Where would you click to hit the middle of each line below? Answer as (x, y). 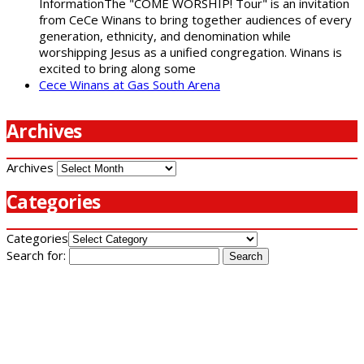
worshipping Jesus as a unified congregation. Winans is (191, 52)
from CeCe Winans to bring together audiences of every (195, 20)
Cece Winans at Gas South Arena (130, 85)
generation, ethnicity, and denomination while (165, 36)
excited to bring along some (117, 69)
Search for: (36, 256)
